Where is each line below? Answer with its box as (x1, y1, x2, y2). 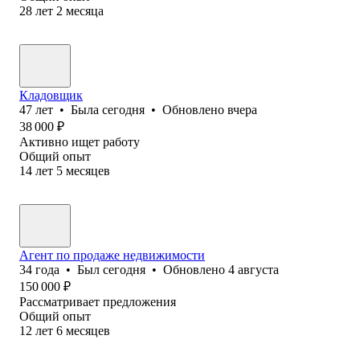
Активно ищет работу (19, 134, 140, 149)
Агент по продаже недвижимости (19, 247, 205, 262)
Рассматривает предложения (19, 294, 176, 309)
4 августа (228, 262, 279, 276)
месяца (66, 3, 104, 18)
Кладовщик (19, 88, 83, 102)
